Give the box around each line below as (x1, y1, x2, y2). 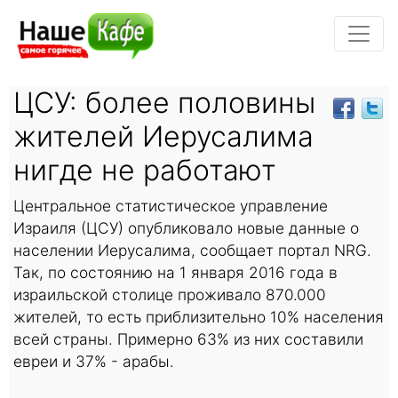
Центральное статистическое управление (13, 195, 328, 215)
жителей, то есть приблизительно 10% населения (13, 306, 384, 326)
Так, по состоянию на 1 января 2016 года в (13, 262, 338, 282)
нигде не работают (13, 152, 276, 187)
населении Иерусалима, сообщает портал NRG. (13, 240, 371, 259)
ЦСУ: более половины (13, 84, 315, 120)
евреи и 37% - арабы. (13, 351, 174, 370)
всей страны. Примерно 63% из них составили (13, 329, 363, 348)
